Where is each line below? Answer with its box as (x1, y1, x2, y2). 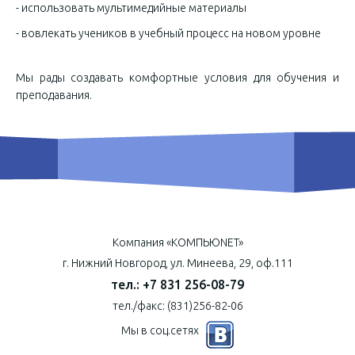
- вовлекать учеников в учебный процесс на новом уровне (16, 26, 321, 40)
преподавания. (16, 88, 92, 101)
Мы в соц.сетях (121, 324, 199, 338)
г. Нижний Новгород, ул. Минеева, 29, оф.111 (62, 256, 293, 269)
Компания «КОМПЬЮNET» (112, 235, 243, 249)
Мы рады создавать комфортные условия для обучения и (16, 71, 339, 84)
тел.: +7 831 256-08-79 (111, 277, 244, 292)
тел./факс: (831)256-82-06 (112, 299, 243, 312)
